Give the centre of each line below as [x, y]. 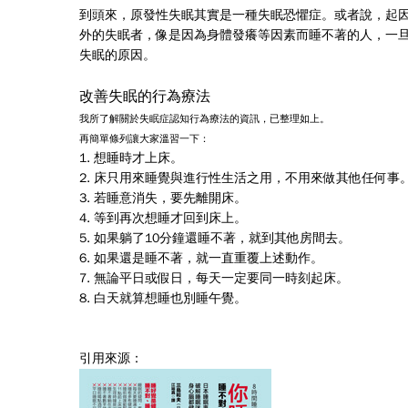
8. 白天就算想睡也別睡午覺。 [163, 298]
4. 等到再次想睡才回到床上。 [163, 218]
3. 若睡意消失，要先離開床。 [163, 198]
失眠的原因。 [117, 55]
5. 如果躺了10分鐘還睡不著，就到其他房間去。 [215, 238]
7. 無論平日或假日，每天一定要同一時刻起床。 [214, 278]
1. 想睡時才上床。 [131, 158]
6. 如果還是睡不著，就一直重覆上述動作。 [201, 258]
